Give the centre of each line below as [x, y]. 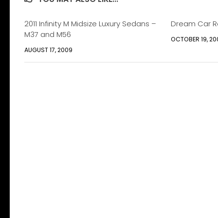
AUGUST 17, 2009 [48, 50]
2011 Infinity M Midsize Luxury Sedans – [90, 24]
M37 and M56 [48, 35]
